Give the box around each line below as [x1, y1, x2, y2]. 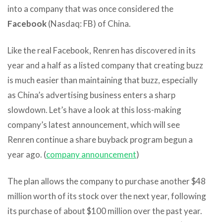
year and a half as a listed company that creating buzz [7, 59, 203, 70]
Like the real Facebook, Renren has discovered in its [7, 45, 196, 55]
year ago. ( [7, 149, 46, 160]
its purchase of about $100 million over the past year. [7, 205, 202, 216]
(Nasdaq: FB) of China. [47, 18, 131, 29]
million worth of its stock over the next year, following [7, 190, 206, 201]
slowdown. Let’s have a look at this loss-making [7, 104, 181, 115]
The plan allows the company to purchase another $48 [7, 175, 206, 186]
